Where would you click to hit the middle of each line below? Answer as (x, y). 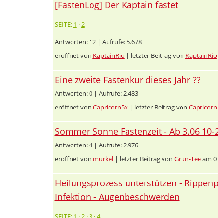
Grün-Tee (187, 158)
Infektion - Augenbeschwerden (117, 196)
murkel (103, 158)
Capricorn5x (110, 107)
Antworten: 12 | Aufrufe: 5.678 (98, 42)
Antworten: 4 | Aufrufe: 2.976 (96, 145)
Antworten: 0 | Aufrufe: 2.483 (96, 93)
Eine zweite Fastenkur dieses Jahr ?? (127, 80)
